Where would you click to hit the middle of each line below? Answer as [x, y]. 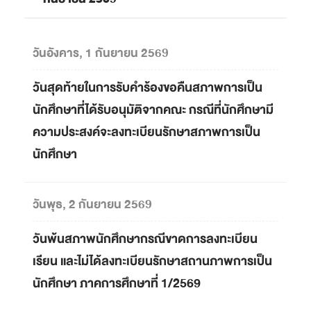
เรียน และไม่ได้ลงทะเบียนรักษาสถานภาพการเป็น [152, 262]
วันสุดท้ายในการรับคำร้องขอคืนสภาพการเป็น [148, 88]
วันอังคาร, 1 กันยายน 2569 [101, 53]
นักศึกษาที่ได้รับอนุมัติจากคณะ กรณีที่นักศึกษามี [153, 110]
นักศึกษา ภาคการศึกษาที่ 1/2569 [117, 284]
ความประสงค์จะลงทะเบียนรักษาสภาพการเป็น [146, 133]
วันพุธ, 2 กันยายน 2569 [92, 205]
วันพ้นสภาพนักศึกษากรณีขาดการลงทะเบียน [145, 239]
